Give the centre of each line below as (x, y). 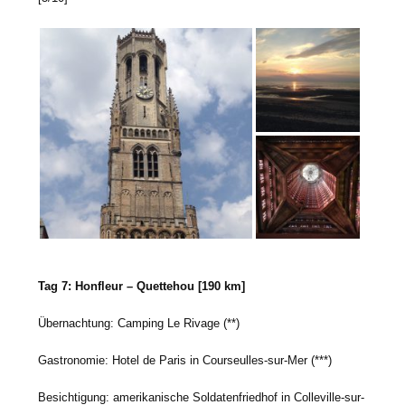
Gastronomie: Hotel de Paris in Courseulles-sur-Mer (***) (185, 360)
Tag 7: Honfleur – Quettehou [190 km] (142, 286)
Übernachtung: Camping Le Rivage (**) (139, 323)
